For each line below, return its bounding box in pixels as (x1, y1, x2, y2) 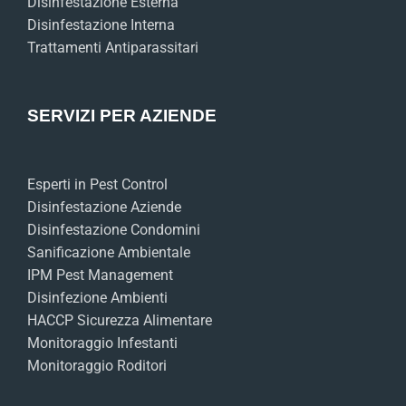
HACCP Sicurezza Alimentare (27, 312, 212, 330)
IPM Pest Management (27, 266, 173, 285)
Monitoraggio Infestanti (27, 334, 178, 353)
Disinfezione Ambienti (27, 289, 168, 307)
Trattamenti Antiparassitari (27, 39, 198, 57)
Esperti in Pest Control (27, 176, 168, 194)
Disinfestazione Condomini (27, 221, 200, 239)
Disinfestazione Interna (27, 16, 175, 34)
